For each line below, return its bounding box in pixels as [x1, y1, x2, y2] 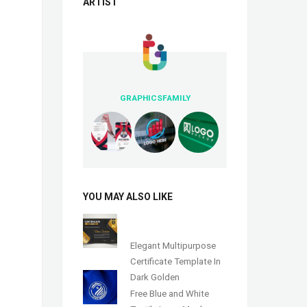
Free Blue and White [130, 288, 210, 299]
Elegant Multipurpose [130, 240, 217, 251]
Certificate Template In [130, 256, 221, 267]
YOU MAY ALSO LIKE [83, 191, 173, 202]
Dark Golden [130, 271, 180, 282]
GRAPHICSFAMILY [119, 93, 191, 103]
